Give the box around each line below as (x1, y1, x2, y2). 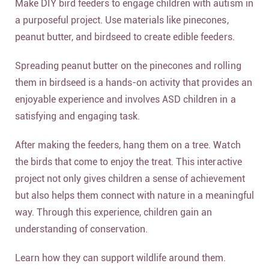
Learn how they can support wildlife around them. (15, 252, 226, 264)
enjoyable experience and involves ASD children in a (15, 94, 236, 106)
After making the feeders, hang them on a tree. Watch (15, 139, 241, 151)
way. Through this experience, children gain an (15, 207, 213, 219)
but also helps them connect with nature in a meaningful (15, 190, 254, 202)
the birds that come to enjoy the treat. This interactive (15, 156, 242, 168)
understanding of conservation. (15, 223, 148, 235)
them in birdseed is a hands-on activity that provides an (15, 77, 252, 89)
